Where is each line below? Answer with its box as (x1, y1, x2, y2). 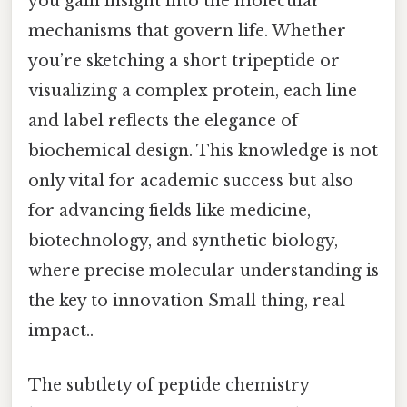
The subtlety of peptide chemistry (28, 374, 309, 395)
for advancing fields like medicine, (28, 201, 311, 222)
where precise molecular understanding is (28, 261, 379, 282)
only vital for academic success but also (28, 171, 353, 192)
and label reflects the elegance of (28, 111, 298, 132)
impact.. (28, 321, 94, 342)
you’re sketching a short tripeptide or (28, 51, 340, 72)
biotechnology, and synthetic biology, (28, 231, 338, 252)
